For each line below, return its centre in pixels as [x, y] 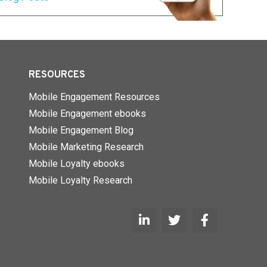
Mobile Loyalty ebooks [76, 164]
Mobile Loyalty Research [80, 181]
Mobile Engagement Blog [81, 131]
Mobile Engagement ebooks [87, 114]
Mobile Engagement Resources [94, 97]
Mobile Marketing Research [86, 147]
